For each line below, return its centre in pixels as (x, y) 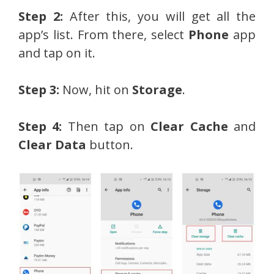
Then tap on (106, 127)
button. (110, 145)
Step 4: (40, 127)
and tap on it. (57, 53)
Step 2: (41, 17)
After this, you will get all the (159, 17)
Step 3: (39, 90)
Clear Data (52, 145)
